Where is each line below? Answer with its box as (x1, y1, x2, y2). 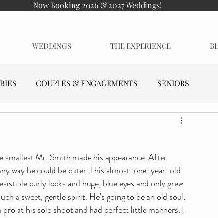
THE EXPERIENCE (110, 41, 171, 51)
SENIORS (157, 78, 189, 88)
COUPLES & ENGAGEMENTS (36, 78, 138, 88)
